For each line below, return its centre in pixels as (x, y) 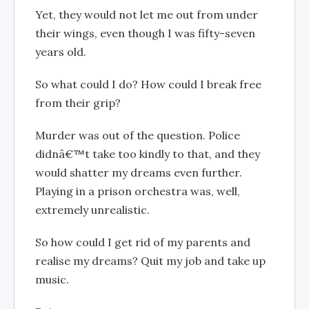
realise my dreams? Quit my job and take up (150, 260)
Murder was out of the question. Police (138, 135)
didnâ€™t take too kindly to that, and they (148, 153)
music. (52, 279)
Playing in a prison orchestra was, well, (138, 191)
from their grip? (78, 102)
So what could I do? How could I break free (148, 84)
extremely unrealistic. (92, 209)
